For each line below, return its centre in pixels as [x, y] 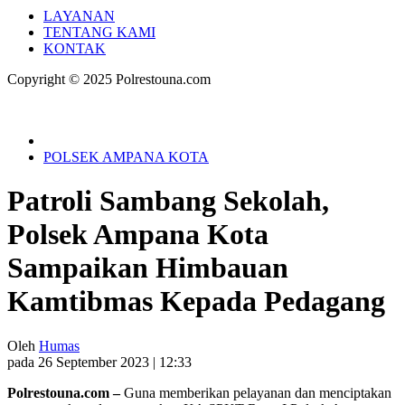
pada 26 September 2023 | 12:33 [99, 362]
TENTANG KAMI [99, 32]
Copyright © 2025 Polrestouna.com [109, 79]
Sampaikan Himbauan [148, 268]
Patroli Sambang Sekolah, [168, 201]
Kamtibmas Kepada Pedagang [196, 301]
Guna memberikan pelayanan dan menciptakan [258, 392]
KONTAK [75, 48]
